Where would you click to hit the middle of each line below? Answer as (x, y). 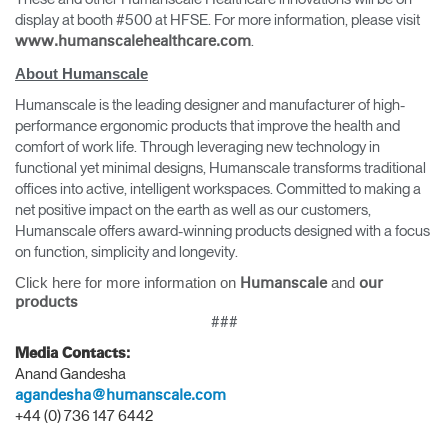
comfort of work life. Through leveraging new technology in (197, 147)
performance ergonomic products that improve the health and (207, 126)
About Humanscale (81, 73)
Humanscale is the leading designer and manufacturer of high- (210, 105)
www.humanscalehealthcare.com (133, 41)
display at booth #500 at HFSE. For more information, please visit (217, 20)
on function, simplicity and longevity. (128, 252)
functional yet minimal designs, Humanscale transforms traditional (220, 168)
